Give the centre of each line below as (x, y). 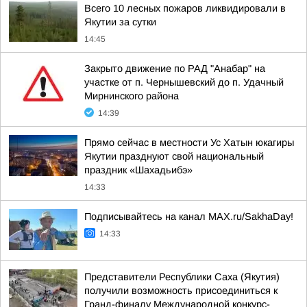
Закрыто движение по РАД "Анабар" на (175, 69)
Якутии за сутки (120, 22)
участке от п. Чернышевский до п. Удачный (184, 82)
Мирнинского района (132, 96)
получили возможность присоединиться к (181, 291)
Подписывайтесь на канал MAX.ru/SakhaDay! (189, 217)
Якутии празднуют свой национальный (174, 156)
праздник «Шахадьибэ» (138, 170)
